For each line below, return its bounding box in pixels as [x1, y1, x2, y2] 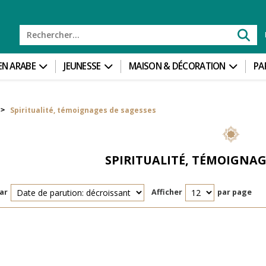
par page [217, 187, 252, 198]
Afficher [151, 187, 182, 198]
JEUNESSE [64, 60, 101, 72]
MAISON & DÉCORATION [129, 60, 226, 72]
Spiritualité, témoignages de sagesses [9, 105, 156, 115]
